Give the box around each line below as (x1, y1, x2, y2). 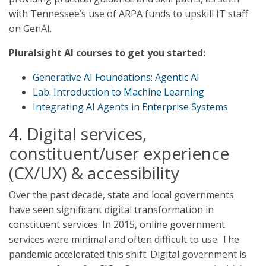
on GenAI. (9, 22, 52, 35)
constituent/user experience (9, 142, 229, 164)
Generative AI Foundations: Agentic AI (33, 71, 199, 84)
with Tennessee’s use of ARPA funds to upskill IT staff (9, 7, 248, 20)
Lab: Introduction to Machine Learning (33, 85, 204, 99)
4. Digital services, (9, 122, 147, 145)
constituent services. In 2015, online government (9, 218, 225, 231)
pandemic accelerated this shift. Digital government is (9, 248, 246, 261)
